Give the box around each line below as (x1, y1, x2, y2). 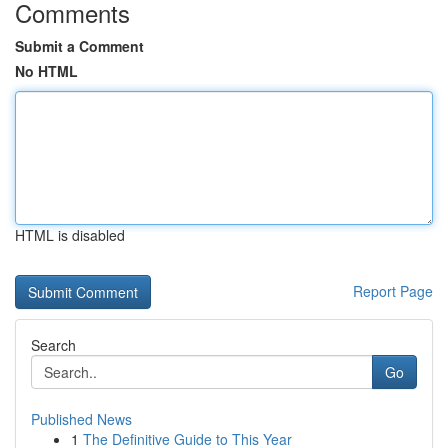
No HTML (15, 61, 78, 81)
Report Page (353, 281, 433, 301)
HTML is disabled (15, 225, 125, 245)
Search (31, 335, 76, 355)
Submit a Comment (15, 36, 144, 56)
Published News (31, 409, 132, 429)
